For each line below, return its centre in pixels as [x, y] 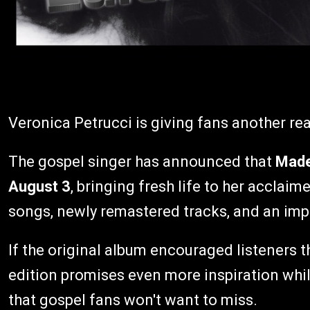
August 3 [39, 186]
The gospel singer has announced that [142, 162]
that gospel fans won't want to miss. [133, 300]
